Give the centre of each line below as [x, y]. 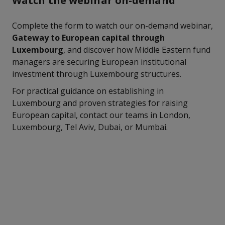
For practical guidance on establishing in [88, 91]
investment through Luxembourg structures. [97, 74]
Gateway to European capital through [88, 38]
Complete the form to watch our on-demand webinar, [113, 26]
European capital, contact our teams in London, [101, 115]
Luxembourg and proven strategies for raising [100, 103]
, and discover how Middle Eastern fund [137, 50]
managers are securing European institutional [99, 62]
